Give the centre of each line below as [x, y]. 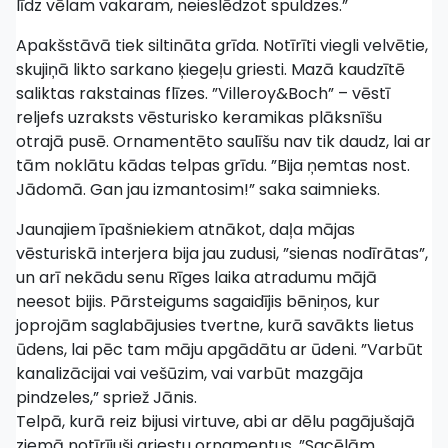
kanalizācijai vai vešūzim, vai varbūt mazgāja [189, 373]
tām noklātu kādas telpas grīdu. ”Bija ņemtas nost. [213, 165]
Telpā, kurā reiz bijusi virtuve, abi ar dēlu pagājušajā [215, 421]
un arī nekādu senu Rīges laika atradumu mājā [196, 277]
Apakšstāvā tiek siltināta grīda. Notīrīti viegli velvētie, [222, 45]
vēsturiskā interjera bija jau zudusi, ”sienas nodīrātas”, [222, 253]
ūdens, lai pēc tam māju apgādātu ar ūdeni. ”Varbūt [219, 349]
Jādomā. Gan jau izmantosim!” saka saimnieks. [198, 189]
